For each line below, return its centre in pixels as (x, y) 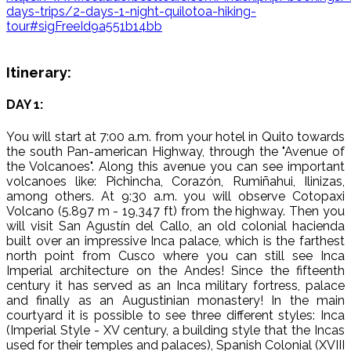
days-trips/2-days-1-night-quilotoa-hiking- (131, 12)
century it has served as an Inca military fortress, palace (175, 285)
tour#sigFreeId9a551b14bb (84, 27)
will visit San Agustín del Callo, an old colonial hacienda (175, 226)
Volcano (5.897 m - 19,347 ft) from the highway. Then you (175, 211)
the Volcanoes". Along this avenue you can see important (175, 166)
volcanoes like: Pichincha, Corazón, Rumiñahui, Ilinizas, (175, 181)
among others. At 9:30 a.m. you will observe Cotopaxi (175, 196)
